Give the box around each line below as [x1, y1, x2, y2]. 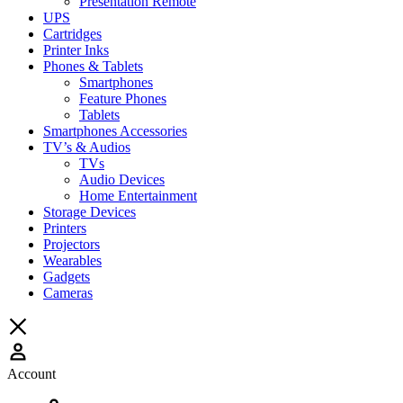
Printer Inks [43, 42, 109, 58]
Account [7, 366, 56, 382]
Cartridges [43, 26, 102, 42]
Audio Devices [79, 172, 165, 188]
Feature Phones [79, 91, 166, 107]
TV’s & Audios [43, 139, 130, 156]
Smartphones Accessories [43, 123, 187, 139]
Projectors [43, 237, 100, 253]
